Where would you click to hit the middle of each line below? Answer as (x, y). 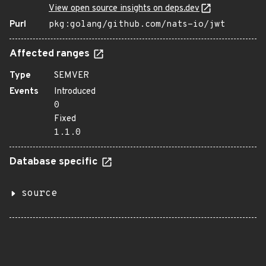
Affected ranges (51, 54)
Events (24, 92)
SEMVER (72, 76)
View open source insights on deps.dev (124, 9)
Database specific (55, 162)
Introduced (75, 92)
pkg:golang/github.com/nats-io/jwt (137, 25)
